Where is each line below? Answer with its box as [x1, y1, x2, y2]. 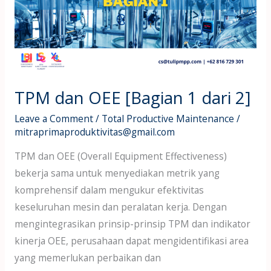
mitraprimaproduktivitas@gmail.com [14, 125, 175, 139]
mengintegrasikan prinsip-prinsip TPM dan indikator [14, 217, 250, 231]
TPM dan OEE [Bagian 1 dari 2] [14, 87, 251, 109]
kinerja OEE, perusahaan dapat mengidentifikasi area [14, 234, 249, 248]
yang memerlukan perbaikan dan [14, 251, 161, 265]
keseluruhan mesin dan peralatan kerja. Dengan [14, 200, 227, 214]
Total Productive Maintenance [101, 111, 234, 125]
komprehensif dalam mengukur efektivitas [14, 183, 204, 197]
